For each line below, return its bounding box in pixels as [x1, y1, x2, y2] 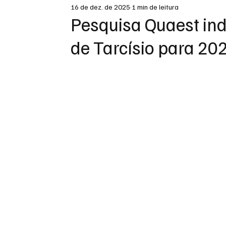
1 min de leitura [132, 2, 179, 11]
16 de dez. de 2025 [71, 2, 131, 11]
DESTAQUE [40, 5, 80, 16]
